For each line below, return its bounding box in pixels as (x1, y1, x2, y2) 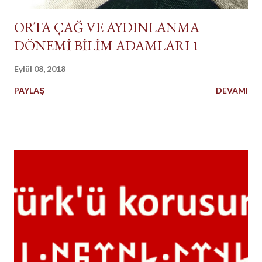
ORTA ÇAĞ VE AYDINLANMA (14, 18, 199, 36)
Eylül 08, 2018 (14, 63, 65, 74)
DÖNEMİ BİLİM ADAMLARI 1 (14, 36, 199, 54)
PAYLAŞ (14, 85, 44, 95)
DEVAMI (216, 85, 248, 95)
